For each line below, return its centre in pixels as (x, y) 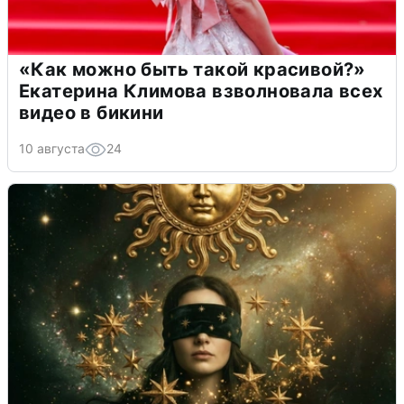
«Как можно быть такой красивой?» (193, 69)
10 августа (52, 148)
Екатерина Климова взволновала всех (201, 91)
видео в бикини (92, 112)
